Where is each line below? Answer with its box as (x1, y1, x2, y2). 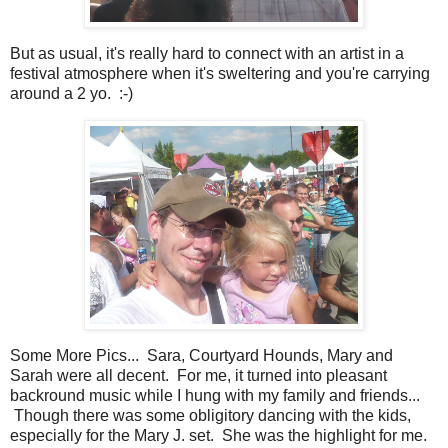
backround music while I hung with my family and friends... (10, 386, 420, 404)
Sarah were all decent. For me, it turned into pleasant (10, 366, 387, 384)
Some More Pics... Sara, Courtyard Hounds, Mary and (10, 346, 393, 364)
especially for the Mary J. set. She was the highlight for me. (10, 426, 427, 444)
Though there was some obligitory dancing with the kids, (10, 406, 411, 424)
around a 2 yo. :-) (10, 85, 133, 103)
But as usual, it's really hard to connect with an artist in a (10, 45, 404, 63)
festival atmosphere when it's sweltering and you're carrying (10, 65, 430, 83)
